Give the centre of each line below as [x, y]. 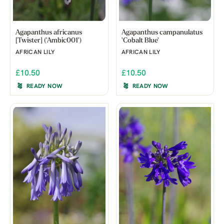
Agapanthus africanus [49, 33]
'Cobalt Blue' [140, 41]
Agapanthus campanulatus [162, 33]
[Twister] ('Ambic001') [48, 41]
